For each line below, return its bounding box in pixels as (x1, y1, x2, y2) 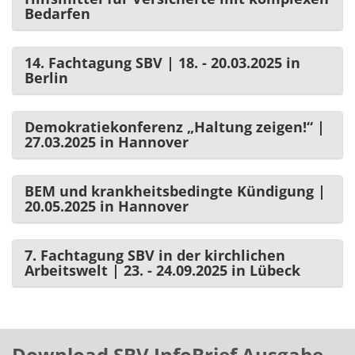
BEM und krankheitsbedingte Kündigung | (25, 181, 326, 200)
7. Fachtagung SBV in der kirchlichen (25, 245, 285, 265)
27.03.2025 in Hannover (25, 132, 189, 151)
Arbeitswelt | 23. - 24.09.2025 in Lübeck (25, 260, 300, 280)
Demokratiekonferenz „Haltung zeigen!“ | (25, 116, 325, 136)
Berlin (25, 67, 68, 87)
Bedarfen (25, 3, 90, 23)
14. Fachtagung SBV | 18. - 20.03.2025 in (25, 52, 300, 72)
